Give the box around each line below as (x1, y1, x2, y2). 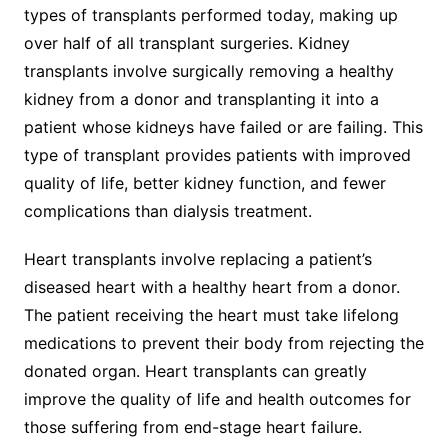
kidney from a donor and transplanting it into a (23, 88, 379, 109)
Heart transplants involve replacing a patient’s (23, 248, 372, 269)
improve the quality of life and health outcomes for (23, 388, 411, 409)
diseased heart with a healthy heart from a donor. (23, 276, 400, 297)
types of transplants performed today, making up (23, 4, 398, 25)
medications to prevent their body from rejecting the (23, 332, 424, 353)
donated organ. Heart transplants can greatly (23, 360, 367, 381)
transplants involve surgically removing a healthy (23, 60, 394, 81)
